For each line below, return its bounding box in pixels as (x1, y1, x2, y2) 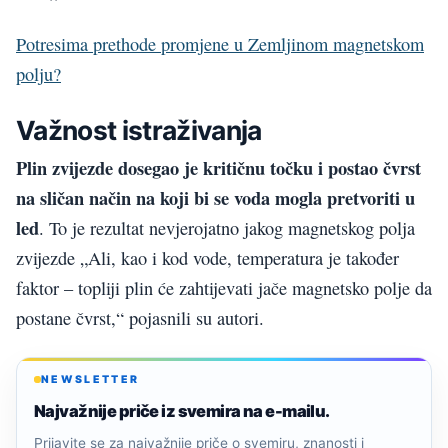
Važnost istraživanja (16, 114, 262, 147)
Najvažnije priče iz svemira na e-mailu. (34, 400, 330, 421)
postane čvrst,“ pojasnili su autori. (16, 305, 264, 330)
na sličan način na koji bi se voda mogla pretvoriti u (16, 183, 415, 211)
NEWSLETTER (41, 372, 140, 386)
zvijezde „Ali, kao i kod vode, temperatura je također (16, 245, 399, 270)
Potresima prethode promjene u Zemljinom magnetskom (16, 31, 424, 56)
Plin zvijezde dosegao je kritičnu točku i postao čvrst (16, 153, 421, 181)
